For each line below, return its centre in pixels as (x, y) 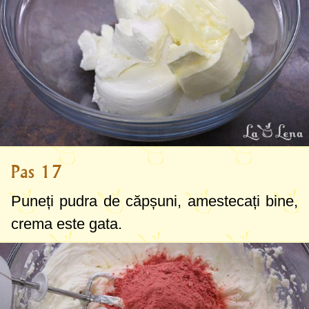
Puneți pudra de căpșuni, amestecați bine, (154, 201)
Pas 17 (37, 171)
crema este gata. (67, 223)
